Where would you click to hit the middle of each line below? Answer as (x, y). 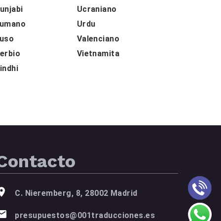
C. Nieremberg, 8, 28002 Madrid (76, 193)
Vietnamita (98, 53)
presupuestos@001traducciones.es (85, 215)
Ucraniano (97, 9)
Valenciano (98, 38)
